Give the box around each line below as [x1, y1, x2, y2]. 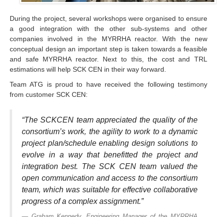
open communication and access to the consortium [22, 174, 198, 183]
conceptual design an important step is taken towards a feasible [10, 45, 207, 53]
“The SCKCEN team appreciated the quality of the [22, 116, 198, 124]
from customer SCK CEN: [10, 91, 88, 99]
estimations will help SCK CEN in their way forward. [10, 65, 166, 74]
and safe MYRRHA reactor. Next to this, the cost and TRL [10, 55, 207, 63]
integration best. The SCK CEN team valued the [22, 162, 198, 171]
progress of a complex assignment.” [22, 197, 143, 206]
